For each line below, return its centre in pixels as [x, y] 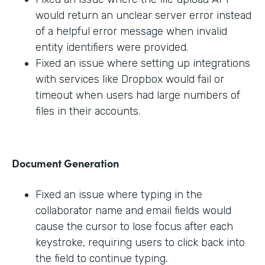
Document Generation [65, 163]
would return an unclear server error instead [143, 16]
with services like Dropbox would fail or [130, 80]
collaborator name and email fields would [133, 211]
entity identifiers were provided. [112, 48]
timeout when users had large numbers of [138, 96]
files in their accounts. [88, 112]
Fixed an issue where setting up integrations [143, 64]
